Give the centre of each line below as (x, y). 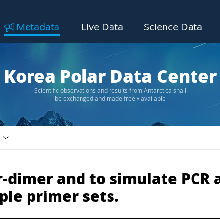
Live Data (102, 27)
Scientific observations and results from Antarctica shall (110, 91)
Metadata (38, 27)
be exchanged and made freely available (110, 99)
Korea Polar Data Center (110, 77)
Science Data (173, 27)
